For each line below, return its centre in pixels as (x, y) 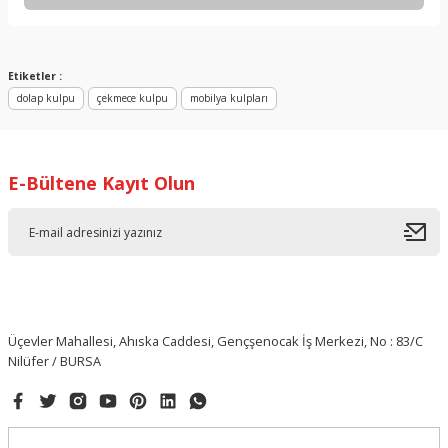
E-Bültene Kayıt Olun (101, 183)
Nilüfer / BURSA (54, 361)
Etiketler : (35, 76)
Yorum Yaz (224, 61)
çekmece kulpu (132, 98)
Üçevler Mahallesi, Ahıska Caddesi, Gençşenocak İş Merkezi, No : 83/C (215, 341)
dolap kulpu (46, 98)
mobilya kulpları (229, 98)
